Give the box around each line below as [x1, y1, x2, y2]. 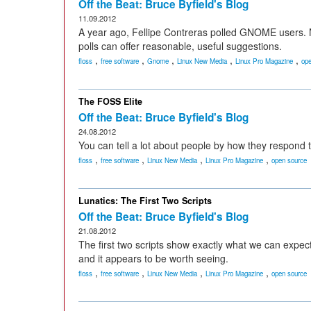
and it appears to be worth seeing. [78, 251, 228, 265]
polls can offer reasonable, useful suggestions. [78, 39, 282, 53]
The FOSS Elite [78, 95, 142, 108]
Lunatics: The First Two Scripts [78, 194, 212, 207]
